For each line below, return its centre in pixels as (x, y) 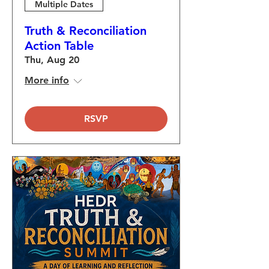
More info (47, 80)
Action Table (59, 46)
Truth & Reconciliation (86, 31)
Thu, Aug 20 (52, 60)
